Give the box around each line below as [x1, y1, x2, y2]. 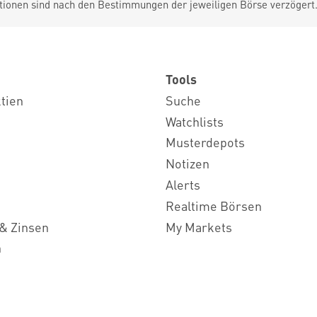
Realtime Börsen [166, 197, 262, 214]
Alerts [166, 175, 200, 192]
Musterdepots [166, 134, 245, 151]
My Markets [166, 218, 232, 235]
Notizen [166, 155, 209, 172]
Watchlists [166, 113, 224, 129]
